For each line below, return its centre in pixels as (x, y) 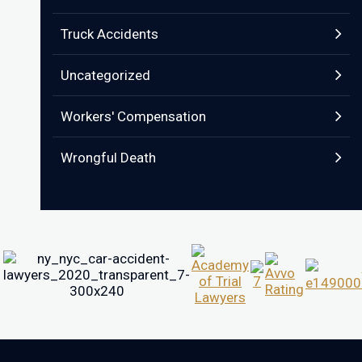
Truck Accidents (109, 34)
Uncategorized (105, 75)
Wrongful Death (108, 158)
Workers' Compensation (133, 116)
